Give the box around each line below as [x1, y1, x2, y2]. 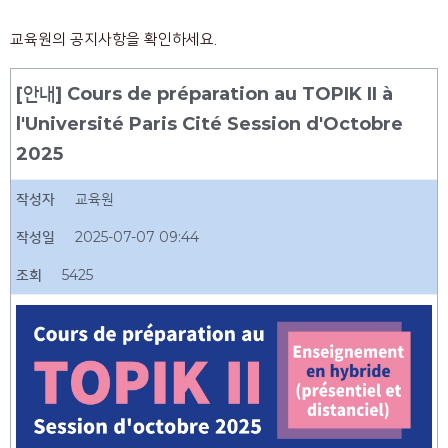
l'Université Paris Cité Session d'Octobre [16, 113, 403, 135]
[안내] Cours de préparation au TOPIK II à [16, 83, 393, 105]
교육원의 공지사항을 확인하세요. [10, 32, 217, 48]
